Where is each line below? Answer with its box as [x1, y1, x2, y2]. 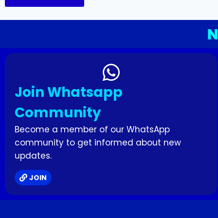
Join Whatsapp [15, 83, 123, 102]
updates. [15, 150, 52, 162]
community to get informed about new [15, 137, 181, 149]
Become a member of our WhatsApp [15, 124, 170, 136]
